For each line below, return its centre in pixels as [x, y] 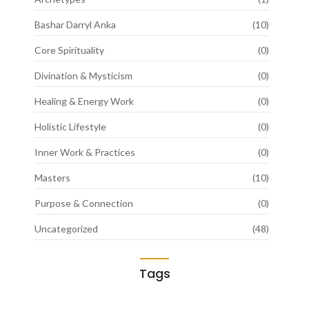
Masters [52, 178]
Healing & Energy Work [84, 101]
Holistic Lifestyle [70, 127]
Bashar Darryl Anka [75, 25]
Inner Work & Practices [85, 152]
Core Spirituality [69, 50]
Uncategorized [66, 229]
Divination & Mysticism [83, 76]
